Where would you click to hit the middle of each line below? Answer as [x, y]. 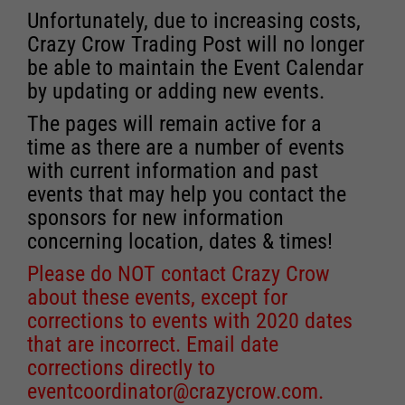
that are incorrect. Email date [153, 344]
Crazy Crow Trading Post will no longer [196, 44]
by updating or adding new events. [176, 91]
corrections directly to [121, 367]
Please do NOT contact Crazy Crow [179, 273]
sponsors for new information [155, 217]
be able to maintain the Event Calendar [195, 67]
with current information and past [173, 170]
